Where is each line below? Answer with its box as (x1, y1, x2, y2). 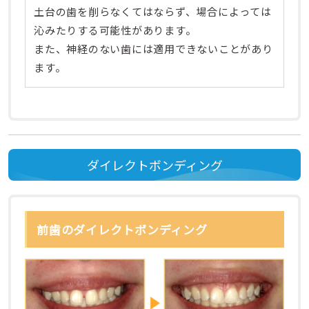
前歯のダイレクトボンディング (37, 221, 208, 239)
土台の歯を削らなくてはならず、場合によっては (34, 4, 272, 19)
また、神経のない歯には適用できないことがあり (34, 41, 273, 57)
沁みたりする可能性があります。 (34, 23, 197, 38)
